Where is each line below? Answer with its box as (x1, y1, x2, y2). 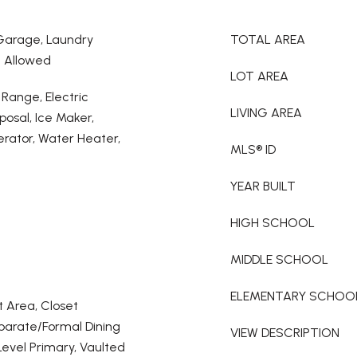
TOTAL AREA (230, 32, 305, 47)
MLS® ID (230, 142, 276, 157)
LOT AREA (230, 69, 288, 84)
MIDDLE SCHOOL (230, 252, 328, 267)
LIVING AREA (230, 105, 302, 120)
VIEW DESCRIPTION (230, 325, 339, 340)
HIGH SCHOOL (230, 215, 315, 230)
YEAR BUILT (230, 178, 296, 194)
